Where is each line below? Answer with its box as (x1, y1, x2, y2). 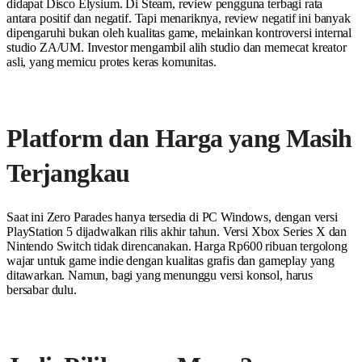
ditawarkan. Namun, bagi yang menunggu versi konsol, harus (6, 268, 313, 283)
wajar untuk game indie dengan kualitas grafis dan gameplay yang (6, 254, 335, 268)
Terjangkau (6, 158, 130, 188)
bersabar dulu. (6, 283, 77, 297)
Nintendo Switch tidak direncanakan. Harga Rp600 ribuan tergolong (6, 239, 347, 254)
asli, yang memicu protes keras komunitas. (6, 55, 217, 69)
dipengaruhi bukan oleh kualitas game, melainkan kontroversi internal (6, 26, 352, 40)
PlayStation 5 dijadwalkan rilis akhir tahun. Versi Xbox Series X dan (6, 225, 347, 239)
